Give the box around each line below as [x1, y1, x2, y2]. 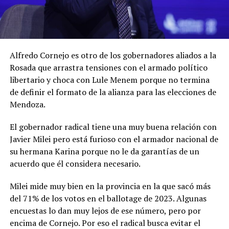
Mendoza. [9, 98, 45, 110]
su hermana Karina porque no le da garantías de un [9, 145, 199, 157]
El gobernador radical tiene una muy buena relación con [9, 121, 217, 132]
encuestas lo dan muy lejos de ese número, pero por [9, 204, 201, 216]
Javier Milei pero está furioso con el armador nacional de [9, 133, 218, 145]
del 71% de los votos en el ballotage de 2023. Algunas [9, 192, 207, 204]
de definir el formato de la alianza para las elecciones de [9, 86, 216, 98]
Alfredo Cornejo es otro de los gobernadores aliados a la [9, 49, 216, 61]
